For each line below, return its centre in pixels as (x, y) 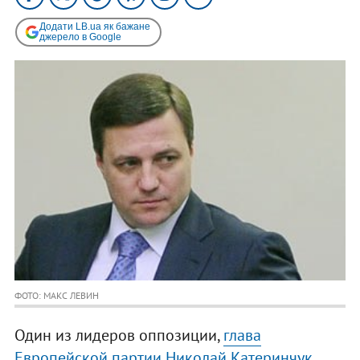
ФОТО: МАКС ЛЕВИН (56, 296)
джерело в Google (80, 37)
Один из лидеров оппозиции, (119, 335)
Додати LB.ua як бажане (94, 26)
